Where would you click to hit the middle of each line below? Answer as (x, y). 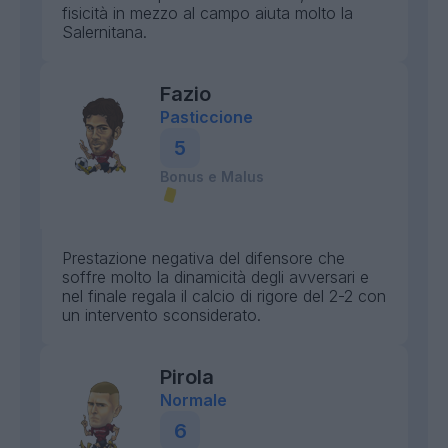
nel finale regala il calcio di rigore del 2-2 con (224, 296)
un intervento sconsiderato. (161, 315)
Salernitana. (104, 32)
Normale (193, 400)
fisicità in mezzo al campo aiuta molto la (207, 13)
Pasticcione (206, 117)
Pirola (187, 377)
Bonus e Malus (212, 176)
